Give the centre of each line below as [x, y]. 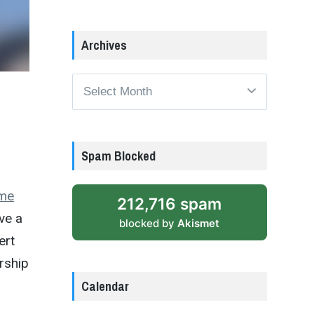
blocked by [149, 223]
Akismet [199, 223]
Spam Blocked [118, 156]
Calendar [105, 286]
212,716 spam [170, 203]
